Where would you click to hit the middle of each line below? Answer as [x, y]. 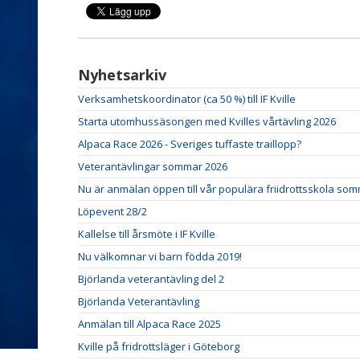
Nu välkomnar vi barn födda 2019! [160, 256]
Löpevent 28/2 [112, 211]
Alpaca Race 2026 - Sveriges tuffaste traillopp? [190, 144]
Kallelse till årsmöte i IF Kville [147, 234]
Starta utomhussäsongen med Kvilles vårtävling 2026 [207, 121]
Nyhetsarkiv [122, 75]
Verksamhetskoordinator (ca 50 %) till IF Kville [187, 99]
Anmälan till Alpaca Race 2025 [149, 324]
